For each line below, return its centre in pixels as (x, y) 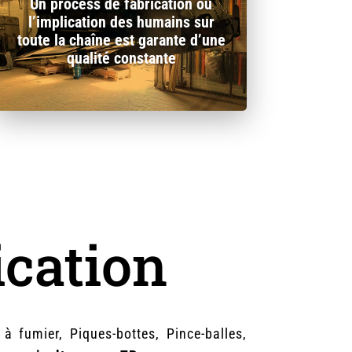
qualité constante (121, 58)
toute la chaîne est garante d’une (121, 40)
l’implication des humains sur (121, 22)
